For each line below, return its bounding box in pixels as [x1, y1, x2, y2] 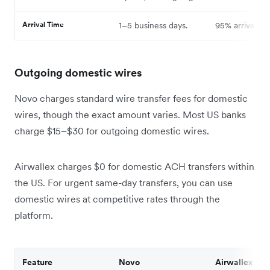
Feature [22, 256, 52, 268]
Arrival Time [22, 19, 64, 29]
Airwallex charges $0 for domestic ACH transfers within [14, 160, 254, 172]
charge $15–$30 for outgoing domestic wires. [14, 124, 209, 137]
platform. [14, 209, 53, 221]
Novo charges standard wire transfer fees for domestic [14, 92, 248, 104]
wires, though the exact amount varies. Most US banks [14, 108, 246, 121]
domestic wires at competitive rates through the [14, 192, 220, 205]
